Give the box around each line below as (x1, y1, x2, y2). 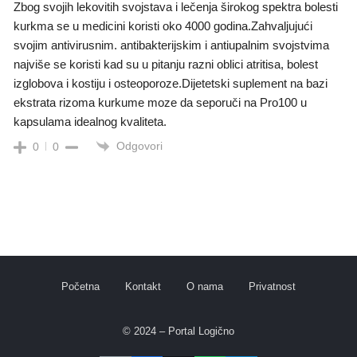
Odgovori (116, 139, 163, 152)
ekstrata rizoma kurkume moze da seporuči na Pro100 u (14, 95, 307, 109)
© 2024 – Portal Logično (123, 325, 234, 338)
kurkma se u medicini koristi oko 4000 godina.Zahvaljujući (14, 18, 312, 33)
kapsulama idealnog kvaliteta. (14, 114, 167, 128)
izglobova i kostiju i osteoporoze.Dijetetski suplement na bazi (14, 76, 328, 90)
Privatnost (249, 280, 296, 293)
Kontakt (125, 280, 161, 293)
